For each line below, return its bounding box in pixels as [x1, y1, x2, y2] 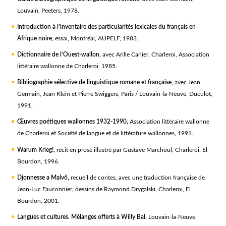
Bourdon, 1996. [17, 158, 60, 164]
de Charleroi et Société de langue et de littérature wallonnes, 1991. [17, 130, 193, 137]
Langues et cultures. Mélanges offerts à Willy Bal [17, 214, 145, 220]
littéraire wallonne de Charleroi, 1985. [17, 63, 117, 70]
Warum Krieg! [17, 146, 53, 153]
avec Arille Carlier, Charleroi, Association [102, 51, 209, 58]
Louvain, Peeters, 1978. [17, 7, 79, 14]
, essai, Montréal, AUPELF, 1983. [51, 35, 138, 41]
